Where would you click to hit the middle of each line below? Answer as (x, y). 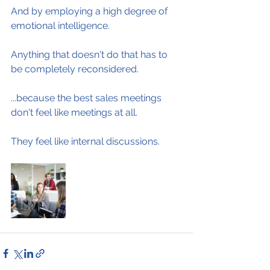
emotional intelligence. (60, 26)
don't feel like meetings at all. (74, 112)
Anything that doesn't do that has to (90, 55)
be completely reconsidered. (75, 69)
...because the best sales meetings (87, 98)
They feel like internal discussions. (85, 141)
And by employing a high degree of (90, 11)
